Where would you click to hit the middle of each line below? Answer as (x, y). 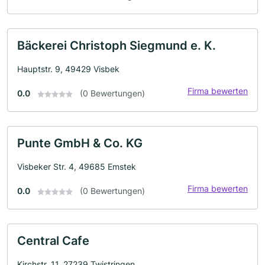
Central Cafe (53, 241)
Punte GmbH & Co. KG (80, 143)
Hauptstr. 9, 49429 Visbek (68, 69)
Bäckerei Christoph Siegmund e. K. (117, 46)
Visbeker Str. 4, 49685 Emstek (77, 167)
